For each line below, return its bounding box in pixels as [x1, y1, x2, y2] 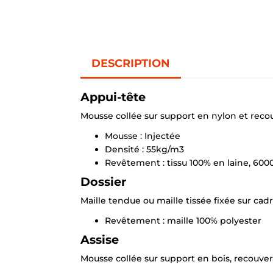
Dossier [80, 174, 126, 190]
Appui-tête [80, 90, 146, 105]
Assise [80, 232, 119, 247]
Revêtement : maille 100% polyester [105, 215, 261, 227]
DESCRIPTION [91, 57, 170, 71]
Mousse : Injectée [105, 130, 180, 142]
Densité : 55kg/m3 [105, 144, 184, 155]
